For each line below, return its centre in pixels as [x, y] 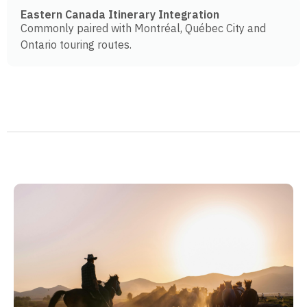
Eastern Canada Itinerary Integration [120, 15]
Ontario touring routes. [76, 45]
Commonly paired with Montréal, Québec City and [143, 28]
